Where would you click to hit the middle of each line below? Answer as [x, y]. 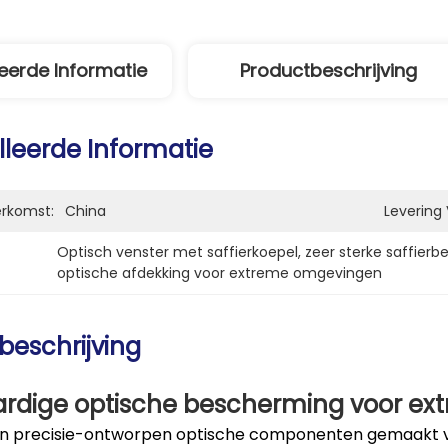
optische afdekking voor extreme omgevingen [219, 273]
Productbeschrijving [328, 70]
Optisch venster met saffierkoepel [177, 252]
